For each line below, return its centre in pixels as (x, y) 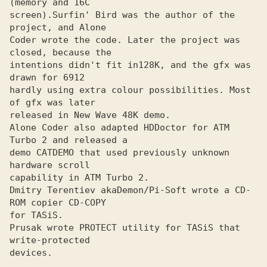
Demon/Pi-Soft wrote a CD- (184, 190)
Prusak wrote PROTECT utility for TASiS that (125, 228)
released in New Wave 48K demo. (90, 115)
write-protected (50, 240)
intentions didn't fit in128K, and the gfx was (130, 65)
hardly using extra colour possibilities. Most (130, 90)
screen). (31, 15)
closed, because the (60, 52)
